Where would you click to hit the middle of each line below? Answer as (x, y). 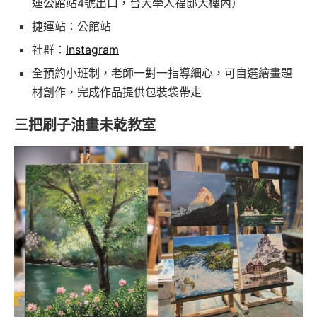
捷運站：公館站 (71, 27)
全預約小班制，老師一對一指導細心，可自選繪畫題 (162, 73)
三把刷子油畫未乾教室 (85, 126)
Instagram (92, 50)
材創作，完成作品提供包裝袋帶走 (117, 92)
